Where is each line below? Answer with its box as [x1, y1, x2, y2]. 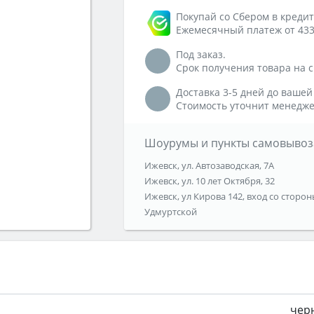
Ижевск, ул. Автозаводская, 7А [144, 159, 274, 172]
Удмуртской [144, 205, 197, 219]
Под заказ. [176, 48, 226, 62]
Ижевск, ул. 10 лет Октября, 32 [144, 175, 275, 188]
